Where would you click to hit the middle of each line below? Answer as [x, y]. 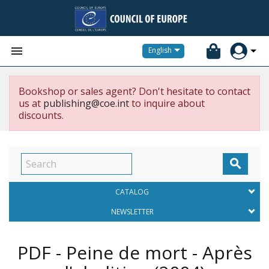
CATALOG [132, 192]
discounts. [41, 115]
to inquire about [167, 103]
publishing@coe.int [86, 103]
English [160, 50]
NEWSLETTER [132, 212]
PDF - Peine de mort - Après [134, 252]
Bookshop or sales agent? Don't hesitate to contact [134, 91]
